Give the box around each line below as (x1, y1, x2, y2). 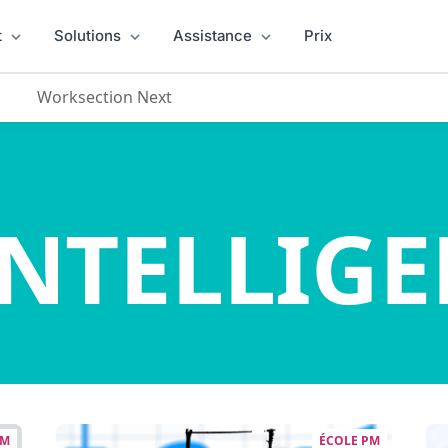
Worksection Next (52, 86, 173, 108)
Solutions (54, 26, 121, 45)
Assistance (173, 26, 252, 45)
